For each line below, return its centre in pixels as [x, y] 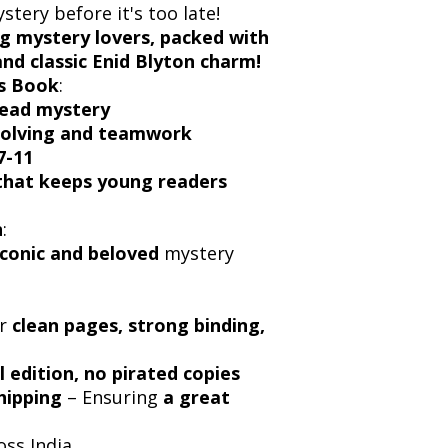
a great [196, 396]
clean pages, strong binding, [138, 324]
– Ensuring [112, 396]
